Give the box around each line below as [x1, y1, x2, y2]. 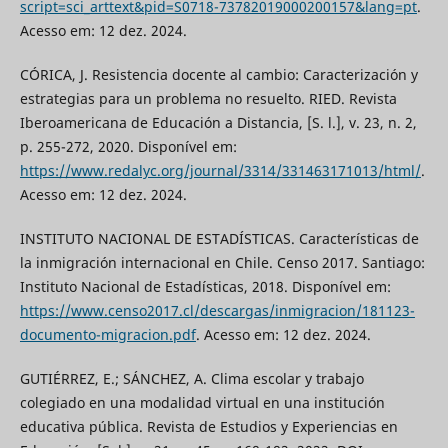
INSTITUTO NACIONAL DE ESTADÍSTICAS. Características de [19, 228, 419, 248]
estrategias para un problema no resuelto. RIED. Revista [19, 88, 397, 108]
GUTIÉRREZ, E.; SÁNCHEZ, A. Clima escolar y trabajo [19, 368, 364, 388]
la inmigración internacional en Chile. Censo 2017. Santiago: [19, 252, 425, 272]
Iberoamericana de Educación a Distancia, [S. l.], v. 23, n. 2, [19, 112, 417, 132]
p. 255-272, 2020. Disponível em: [19, 136, 237, 156]
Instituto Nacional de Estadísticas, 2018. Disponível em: [19, 276, 391, 296]
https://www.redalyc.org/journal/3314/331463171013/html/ [19, 160, 421, 180]
